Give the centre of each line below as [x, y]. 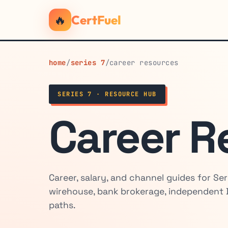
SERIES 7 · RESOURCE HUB [107, 94]
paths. [62, 205]
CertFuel [96, 20]
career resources [144, 63]
